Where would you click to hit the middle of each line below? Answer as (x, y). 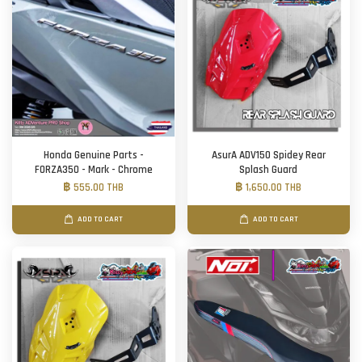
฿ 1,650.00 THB (269, 187)
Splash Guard (269, 170)
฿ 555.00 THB (94, 187)
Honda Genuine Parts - (93, 155)
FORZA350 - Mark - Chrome (93, 170)
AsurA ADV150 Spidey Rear (268, 155)
